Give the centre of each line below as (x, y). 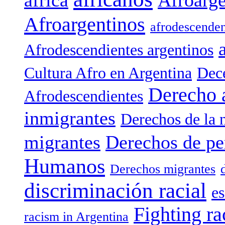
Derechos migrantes (163, 169)
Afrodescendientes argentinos (119, 49)
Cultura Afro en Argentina (108, 73)
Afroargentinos (85, 24)
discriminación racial (115, 190)
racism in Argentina (76, 216)
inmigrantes (70, 118)
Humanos (65, 166)
